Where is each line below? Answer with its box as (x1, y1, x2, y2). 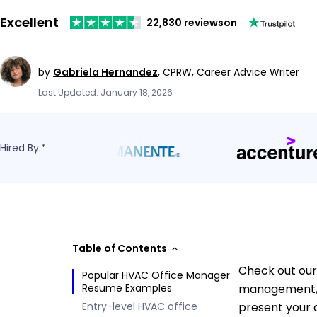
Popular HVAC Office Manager (82, 267, 230, 282)
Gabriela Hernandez (53, 64, 158, 79)
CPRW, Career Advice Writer (163, 64, 299, 79)
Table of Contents (72, 241, 167, 255)
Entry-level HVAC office (82, 299, 197, 313)
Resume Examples (82, 280, 172, 295)
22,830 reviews (146, 15, 224, 30)
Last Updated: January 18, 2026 (38, 86, 173, 98)
